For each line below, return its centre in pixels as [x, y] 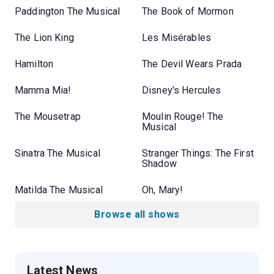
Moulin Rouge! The [183, 116]
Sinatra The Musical [57, 153]
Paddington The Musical [68, 11]
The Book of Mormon [188, 11]
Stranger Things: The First [198, 153]
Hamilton [34, 64]
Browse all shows [137, 214]
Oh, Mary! [163, 190]
